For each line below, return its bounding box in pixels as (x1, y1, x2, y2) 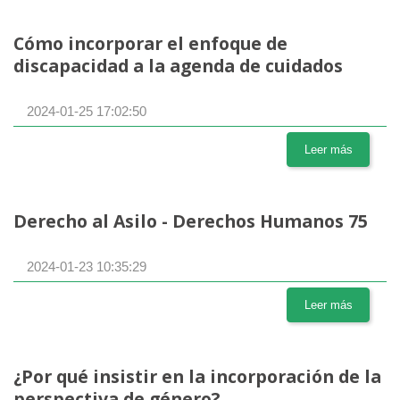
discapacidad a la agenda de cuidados (13, 54, 343, 79)
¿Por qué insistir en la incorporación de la (13, 364, 381, 389)
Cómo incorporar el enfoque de (13, 31, 287, 56)
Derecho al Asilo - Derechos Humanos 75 (13, 209, 368, 234)
